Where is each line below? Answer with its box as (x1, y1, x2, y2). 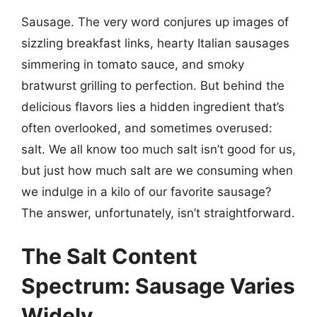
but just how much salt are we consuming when (21, 163, 293, 178)
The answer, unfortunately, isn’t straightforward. (21, 205, 295, 220)
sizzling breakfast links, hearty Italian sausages (21, 35, 289, 50)
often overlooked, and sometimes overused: (21, 120, 272, 135)
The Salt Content (21, 243, 197, 269)
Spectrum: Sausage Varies (21, 273, 295, 299)
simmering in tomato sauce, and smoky (21, 57, 244, 71)
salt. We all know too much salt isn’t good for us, (21, 142, 296, 156)
